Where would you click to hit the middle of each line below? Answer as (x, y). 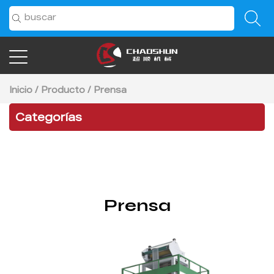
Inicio (21, 91)
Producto (63, 91)
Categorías (49, 119)
